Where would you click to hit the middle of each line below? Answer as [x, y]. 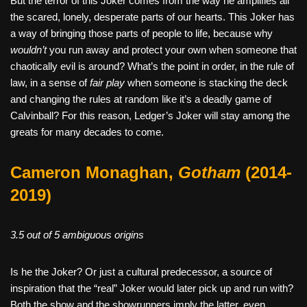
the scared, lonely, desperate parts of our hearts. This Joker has [152, 16]
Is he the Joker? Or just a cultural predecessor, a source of [141, 271]
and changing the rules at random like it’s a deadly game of [141, 99]
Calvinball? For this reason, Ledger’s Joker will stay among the [150, 115]
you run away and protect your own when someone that [172, 49]
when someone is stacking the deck [206, 82]
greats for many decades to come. [87, 132]
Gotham [209, 172]
